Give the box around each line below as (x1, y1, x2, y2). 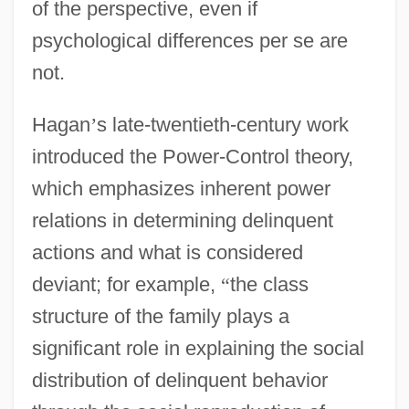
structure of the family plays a (31, 304, 289, 328)
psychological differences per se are (31, 28, 348, 52)
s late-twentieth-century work (96, 112, 349, 136)
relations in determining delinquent (31, 208, 333, 232)
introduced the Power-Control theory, (31, 144, 353, 168)
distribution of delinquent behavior (31, 368, 328, 392)
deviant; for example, (31, 272, 221, 296)
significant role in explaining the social (31, 336, 364, 360)
